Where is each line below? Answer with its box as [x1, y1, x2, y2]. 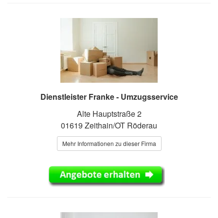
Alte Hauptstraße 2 [76, 108, 142, 119]
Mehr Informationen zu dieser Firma [62, 139, 156, 147]
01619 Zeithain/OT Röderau [61, 119, 157, 131]
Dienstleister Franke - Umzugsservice [40, 91, 178, 102]
